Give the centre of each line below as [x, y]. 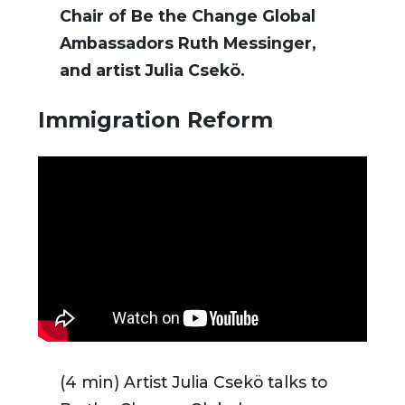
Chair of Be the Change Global [188, 16]
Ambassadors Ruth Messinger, [188, 43]
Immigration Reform [155, 120]
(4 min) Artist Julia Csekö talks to [193, 381]
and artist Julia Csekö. [152, 71]
